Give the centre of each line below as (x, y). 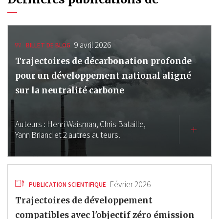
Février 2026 (130, 184)
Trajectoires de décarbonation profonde (103, 61)
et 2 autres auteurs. (87, 135)
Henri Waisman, (73, 124)
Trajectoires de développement (84, 200)
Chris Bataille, (123, 124)
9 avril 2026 (93, 45)
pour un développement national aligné (103, 76)
